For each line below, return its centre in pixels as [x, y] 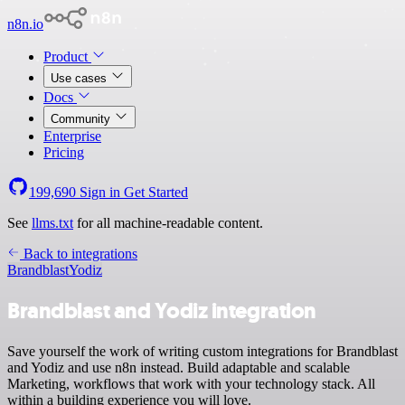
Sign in [100, 192]
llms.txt [52, 223]
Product [67, 57]
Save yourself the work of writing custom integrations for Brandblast [202, 351]
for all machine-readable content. [168, 223]
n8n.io [25, 24]
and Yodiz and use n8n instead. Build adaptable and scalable [179, 367]
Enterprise [72, 136]
